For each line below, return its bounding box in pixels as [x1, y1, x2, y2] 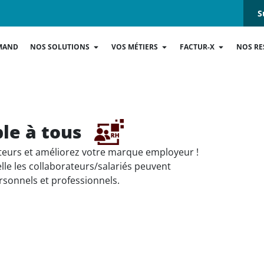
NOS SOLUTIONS [30, 41, 90, 52]
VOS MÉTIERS [111, 41, 159, 52]
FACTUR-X [180, 41, 215, 52]
